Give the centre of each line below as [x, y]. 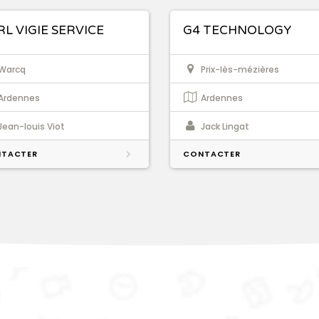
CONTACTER [212, 154]
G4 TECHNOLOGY [237, 31]
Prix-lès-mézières [240, 70]
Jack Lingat [225, 127]
